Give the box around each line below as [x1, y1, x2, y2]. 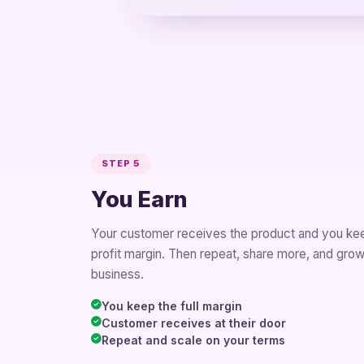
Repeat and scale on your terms [102, 332, 285, 347]
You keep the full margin [102, 298, 242, 313]
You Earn [91, 186, 188, 214]
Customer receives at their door [102, 315, 286, 330]
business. [91, 266, 144, 282]
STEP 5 [101, 158, 141, 170]
